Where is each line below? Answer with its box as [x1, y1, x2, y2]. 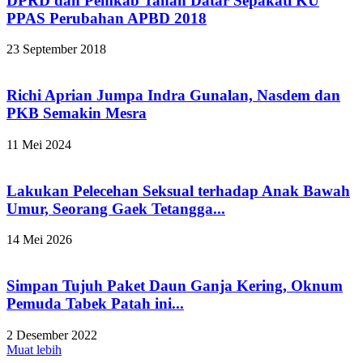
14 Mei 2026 [6, 233, 72, 247]
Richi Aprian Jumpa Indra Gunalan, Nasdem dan [6, 87, 340, 105]
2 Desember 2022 [6, 327, 97, 342]
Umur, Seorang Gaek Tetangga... [6, 199, 225, 217]
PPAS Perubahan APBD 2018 [6, 9, 207, 27]
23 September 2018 [6, 42, 106, 57]
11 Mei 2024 [6, 137, 71, 152]
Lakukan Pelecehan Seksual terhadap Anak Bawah [6, 181, 350, 199]
